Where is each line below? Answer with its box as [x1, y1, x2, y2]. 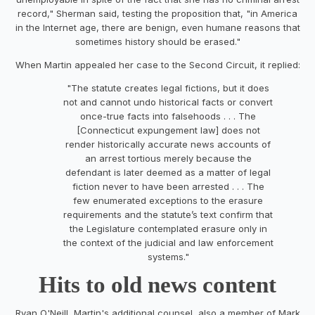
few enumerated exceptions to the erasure [73, 194, 263, 206]
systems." [147, 250, 189, 262]
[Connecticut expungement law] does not [76, 124, 260, 136]
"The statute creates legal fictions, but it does [67, 82, 269, 94]
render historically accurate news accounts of [65, 138, 271, 150]
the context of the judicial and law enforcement [63, 236, 274, 248]
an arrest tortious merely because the [84, 152, 252, 164]
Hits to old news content [39, 271, 276, 297]
